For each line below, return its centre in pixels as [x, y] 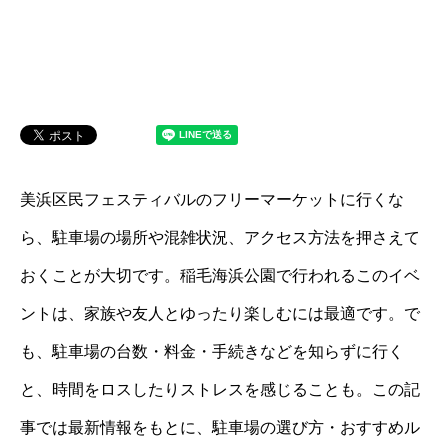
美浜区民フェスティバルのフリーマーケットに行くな [212, 199]
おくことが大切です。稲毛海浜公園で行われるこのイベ [220, 275]
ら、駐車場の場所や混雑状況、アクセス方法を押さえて [220, 237]
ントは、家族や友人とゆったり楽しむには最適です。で [220, 313]
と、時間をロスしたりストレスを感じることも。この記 [220, 389]
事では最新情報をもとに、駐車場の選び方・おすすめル [220, 427]
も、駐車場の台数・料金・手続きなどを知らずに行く [212, 351]
